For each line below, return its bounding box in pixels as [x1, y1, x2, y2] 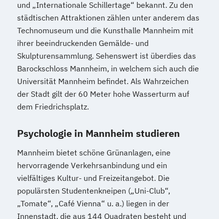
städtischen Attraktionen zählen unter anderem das [17, 13, 199, 22]
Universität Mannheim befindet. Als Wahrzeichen [17, 76, 189, 86]
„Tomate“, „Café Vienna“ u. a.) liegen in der [17, 198, 169, 208]
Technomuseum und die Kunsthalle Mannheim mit [17, 25, 194, 35]
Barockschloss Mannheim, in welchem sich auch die [17, 64, 199, 73]
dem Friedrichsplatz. [17, 102, 89, 111]
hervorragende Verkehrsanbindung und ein [17, 160, 167, 170]
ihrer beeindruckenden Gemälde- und [17, 38, 149, 48]
